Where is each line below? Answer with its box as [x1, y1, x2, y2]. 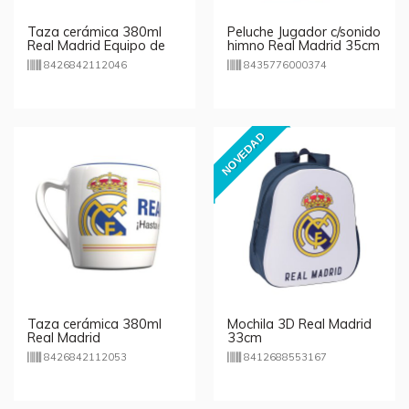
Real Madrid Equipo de [27, 37, 165, 54]
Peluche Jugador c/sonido [227, 23, 381, 40]
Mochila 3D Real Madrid [227, 315, 372, 332]
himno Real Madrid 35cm [227, 37, 380, 54]
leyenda [27, 50, 76, 68]
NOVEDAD [219, 130, 268, 179]
